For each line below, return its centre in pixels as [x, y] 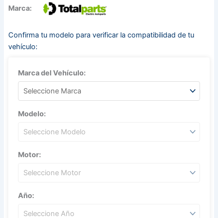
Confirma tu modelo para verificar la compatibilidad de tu [101, 35]
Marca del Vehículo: [52, 73]
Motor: [29, 154]
